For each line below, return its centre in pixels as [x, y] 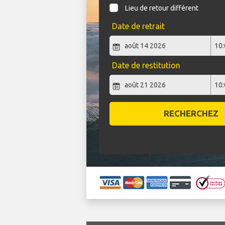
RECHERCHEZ [191, 114]
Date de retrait [138, 26]
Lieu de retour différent [162, 8]
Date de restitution [146, 66]
